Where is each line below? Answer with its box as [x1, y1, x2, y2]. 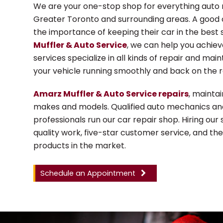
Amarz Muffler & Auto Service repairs [33, 88, 189, 100]
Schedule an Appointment [40, 168, 136, 178]
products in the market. [33, 140, 126, 151]
